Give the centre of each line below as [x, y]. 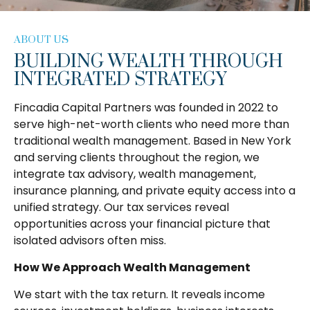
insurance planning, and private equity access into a [155, 191]
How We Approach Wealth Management [133, 268]
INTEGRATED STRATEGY [120, 80]
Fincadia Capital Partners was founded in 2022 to [146, 108]
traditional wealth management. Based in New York [153, 141]
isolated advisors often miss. [90, 241]
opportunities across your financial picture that [142, 224]
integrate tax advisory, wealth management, [135, 174]
